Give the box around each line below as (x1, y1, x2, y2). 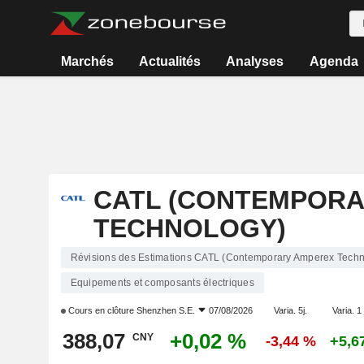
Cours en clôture (65, 305, 136, 315)
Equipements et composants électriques (70, 277, 254, 288)
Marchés (60, 54, 114, 68)
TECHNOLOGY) (93, 214, 286, 243)
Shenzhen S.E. (136, 305, 195, 315)
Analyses (226, 54, 284, 68)
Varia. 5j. (274, 305, 307, 315)
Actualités (139, 54, 201, 68)
